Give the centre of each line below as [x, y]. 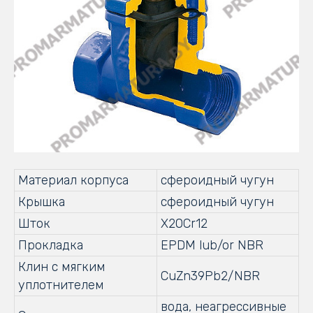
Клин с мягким [61, 267]
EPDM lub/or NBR [212, 245]
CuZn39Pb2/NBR [210, 276]
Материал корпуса [73, 180]
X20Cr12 [184, 223]
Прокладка [51, 245]
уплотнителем [61, 285]
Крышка [42, 202]
